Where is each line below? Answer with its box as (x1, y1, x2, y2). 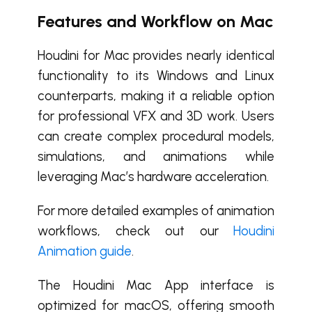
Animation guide (38, 243, 132, 259)
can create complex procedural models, (38, 128, 274, 144)
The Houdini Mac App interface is (38, 277, 274, 293)
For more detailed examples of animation (38, 203, 274, 219)
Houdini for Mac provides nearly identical (38, 47, 274, 63)
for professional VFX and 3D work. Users (38, 108, 274, 124)
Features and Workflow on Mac (38, 11, 274, 31)
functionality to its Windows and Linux (38, 68, 274, 84)
